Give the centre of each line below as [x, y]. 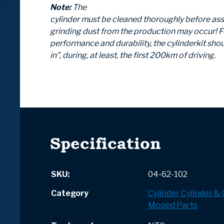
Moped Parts [173, 205]
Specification [105, 143]
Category [70, 193]
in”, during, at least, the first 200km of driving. [133, 55]
